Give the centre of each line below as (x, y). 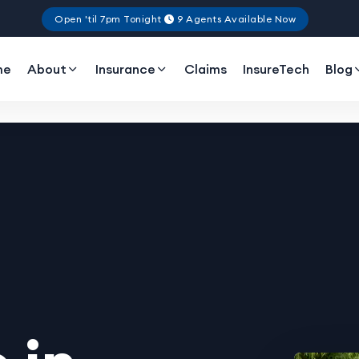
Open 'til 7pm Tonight (109, 18)
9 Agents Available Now (235, 18)
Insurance (126, 69)
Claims (206, 69)
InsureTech (276, 69)
